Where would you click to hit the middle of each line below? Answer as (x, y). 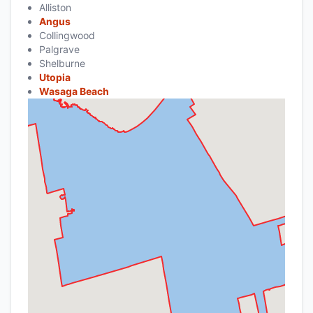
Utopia (55, 78)
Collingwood (67, 36)
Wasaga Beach (74, 92)
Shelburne (62, 64)
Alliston (55, 8)
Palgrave (59, 50)
